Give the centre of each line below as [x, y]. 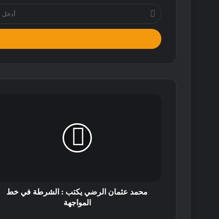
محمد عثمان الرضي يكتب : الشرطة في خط [77, 192]
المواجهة [77, 203]
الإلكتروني [149, 29]
